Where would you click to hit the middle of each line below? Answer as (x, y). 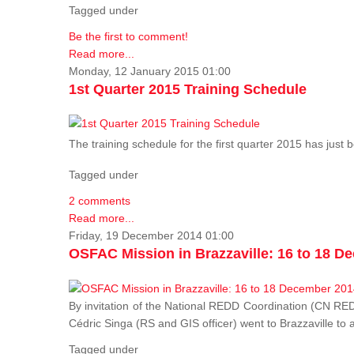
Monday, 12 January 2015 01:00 (150, 71)
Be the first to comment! (128, 36)
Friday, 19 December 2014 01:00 (151, 236)
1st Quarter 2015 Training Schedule (188, 89)
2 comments (100, 201)
